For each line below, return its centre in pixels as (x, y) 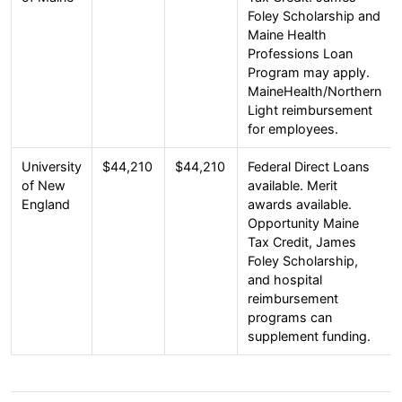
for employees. (293, 128)
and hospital (284, 279)
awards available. (299, 204)
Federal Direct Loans (308, 166)
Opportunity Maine (303, 223)
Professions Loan (300, 53)
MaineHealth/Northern (314, 91)
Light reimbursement (310, 109)
